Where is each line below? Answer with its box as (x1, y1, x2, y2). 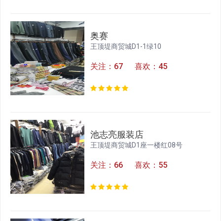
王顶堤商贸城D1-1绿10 (90, 42, 162, 51)
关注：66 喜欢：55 (90, 160, 168, 170)
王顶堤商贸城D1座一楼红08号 (90, 141, 183, 149)
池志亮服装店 (90, 129, 144, 140)
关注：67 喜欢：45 (90, 62, 168, 72)
